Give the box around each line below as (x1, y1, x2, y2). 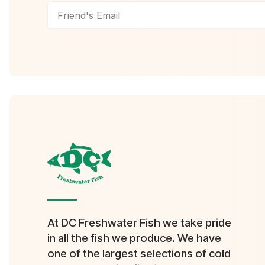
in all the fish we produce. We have (47, 231, 221, 245)
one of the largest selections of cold (47, 247, 231, 261)
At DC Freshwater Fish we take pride (47, 216, 231, 230)
